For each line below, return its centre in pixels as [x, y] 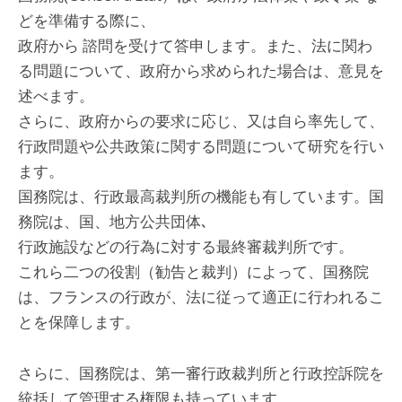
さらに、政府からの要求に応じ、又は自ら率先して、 [201, 121]
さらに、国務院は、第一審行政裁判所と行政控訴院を [201, 373]
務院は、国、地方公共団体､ [114, 221]
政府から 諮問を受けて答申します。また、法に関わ [195, 45]
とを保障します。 [79, 322]
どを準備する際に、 [87, 20]
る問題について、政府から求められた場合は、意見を [201, 70]
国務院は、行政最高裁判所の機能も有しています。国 [201, 196]
